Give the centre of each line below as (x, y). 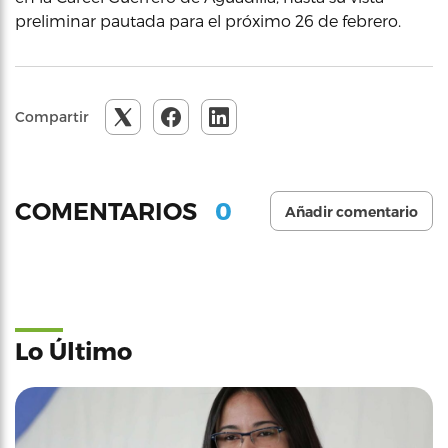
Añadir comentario (351, 212)
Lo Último (73, 350)
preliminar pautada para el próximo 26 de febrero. (208, 20)
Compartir (52, 116)
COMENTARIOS (109, 211)
